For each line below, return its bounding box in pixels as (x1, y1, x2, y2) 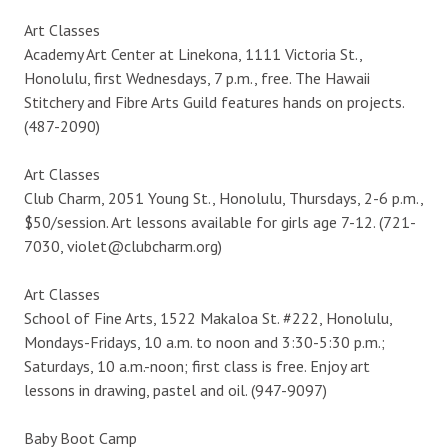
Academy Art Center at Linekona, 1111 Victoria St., (24, 43, 362, 64)
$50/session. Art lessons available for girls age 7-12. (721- (24, 211, 416, 232)
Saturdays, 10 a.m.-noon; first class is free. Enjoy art (24, 355, 370, 376)
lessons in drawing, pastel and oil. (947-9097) (24, 379, 327, 400)
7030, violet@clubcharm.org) (24, 235, 222, 256)
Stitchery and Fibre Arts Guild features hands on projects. (24, 91, 404, 112)
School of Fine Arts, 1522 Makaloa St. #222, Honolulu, (24, 307, 392, 328)
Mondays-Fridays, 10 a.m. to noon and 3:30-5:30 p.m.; (24, 331, 385, 352)
